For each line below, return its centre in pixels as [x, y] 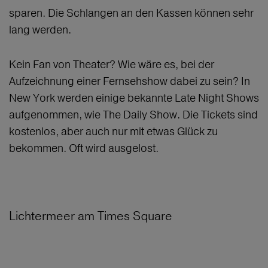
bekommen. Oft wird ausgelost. [85, 148]
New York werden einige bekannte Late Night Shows [134, 98]
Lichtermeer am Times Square [91, 216]
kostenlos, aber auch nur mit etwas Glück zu [113, 132]
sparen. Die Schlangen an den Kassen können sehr [131, 13]
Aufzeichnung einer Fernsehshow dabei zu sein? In [130, 81]
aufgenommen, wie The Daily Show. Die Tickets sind [133, 115]
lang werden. [41, 30]
